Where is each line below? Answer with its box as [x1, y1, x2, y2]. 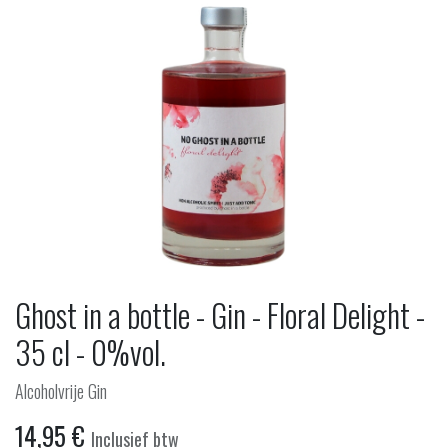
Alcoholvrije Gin [15, 378, 107, 405]
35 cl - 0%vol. [15, 328, 166, 376]
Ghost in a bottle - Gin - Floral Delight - [15, 291, 425, 339]
